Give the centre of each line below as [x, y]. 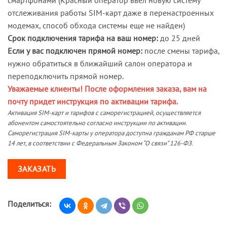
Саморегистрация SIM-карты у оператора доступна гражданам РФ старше [111, 133]
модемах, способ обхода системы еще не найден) [96, 25]
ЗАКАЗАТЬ [37, 169]
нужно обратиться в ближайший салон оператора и [100, 63]
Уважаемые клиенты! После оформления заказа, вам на [107, 88]
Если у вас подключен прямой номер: [75, 50]
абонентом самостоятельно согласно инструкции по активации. [97, 123]
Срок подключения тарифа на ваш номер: [84, 38]
